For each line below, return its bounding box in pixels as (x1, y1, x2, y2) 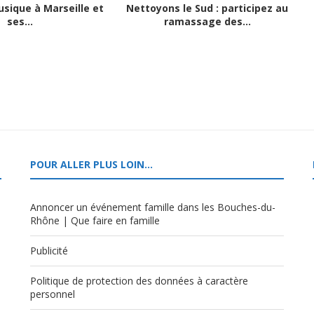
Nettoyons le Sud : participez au (126, 1, 289, 15)
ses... (7, 15, 34, 28)
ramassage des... (163, 15, 251, 28)
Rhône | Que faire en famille (29, 214, 160, 227)
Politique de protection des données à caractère (29, 274, 248, 287)
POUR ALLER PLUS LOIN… (29, 158, 153, 171)
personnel (29, 287, 75, 301)
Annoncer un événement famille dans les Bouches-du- (29, 200, 275, 214)
